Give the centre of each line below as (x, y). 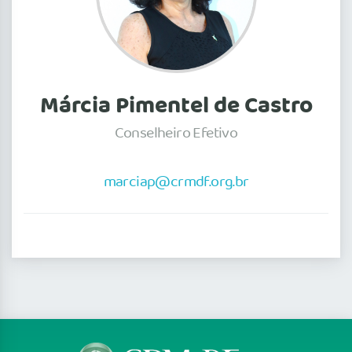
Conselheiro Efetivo (176, 133)
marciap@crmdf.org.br (176, 182)
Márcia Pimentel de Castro (176, 106)
